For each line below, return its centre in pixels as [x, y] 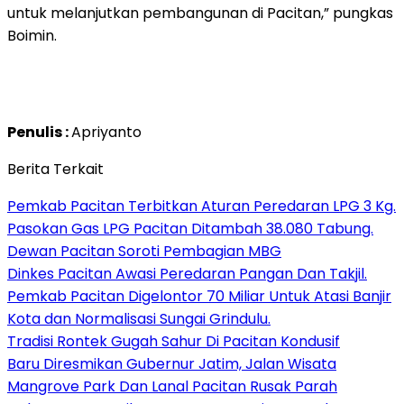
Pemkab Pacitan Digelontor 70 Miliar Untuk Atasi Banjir [199, 296]
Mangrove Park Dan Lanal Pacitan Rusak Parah [172, 386]
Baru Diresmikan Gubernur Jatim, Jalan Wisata [172, 363]
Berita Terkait [55, 169]
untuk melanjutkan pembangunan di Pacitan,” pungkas [200, 13]
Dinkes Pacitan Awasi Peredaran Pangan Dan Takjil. [187, 273]
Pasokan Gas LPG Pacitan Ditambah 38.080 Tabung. [190, 228]
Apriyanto [106, 132]
